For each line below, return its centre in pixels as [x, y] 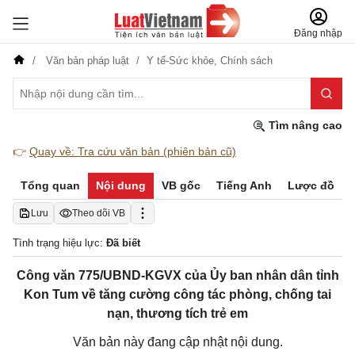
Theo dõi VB [99, 213]
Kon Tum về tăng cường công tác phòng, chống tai [177, 294]
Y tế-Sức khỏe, [183, 61]
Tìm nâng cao [304, 125]
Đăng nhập [318, 33]
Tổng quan [50, 185]
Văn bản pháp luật [88, 61]
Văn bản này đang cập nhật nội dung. [177, 342]
